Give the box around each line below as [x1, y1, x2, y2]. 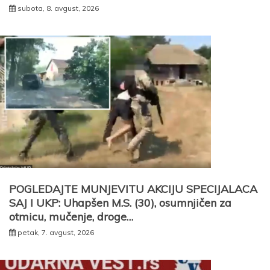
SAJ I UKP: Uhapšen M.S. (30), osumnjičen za [9, 196, 231, 210]
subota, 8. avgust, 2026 [17, 4, 99, 13]
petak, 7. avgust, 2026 [17, 228, 94, 237]
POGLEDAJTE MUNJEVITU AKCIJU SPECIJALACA [9, 182, 257, 196]
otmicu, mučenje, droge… [9, 210, 133, 224]
